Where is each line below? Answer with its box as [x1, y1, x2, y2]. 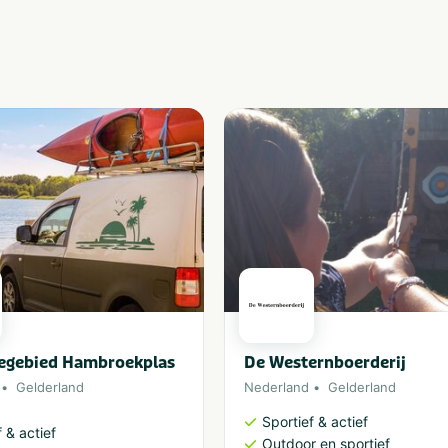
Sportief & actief [262, 413, 368, 431]
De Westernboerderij [244, 351, 406, 373]
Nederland [244, 378, 309, 395]
